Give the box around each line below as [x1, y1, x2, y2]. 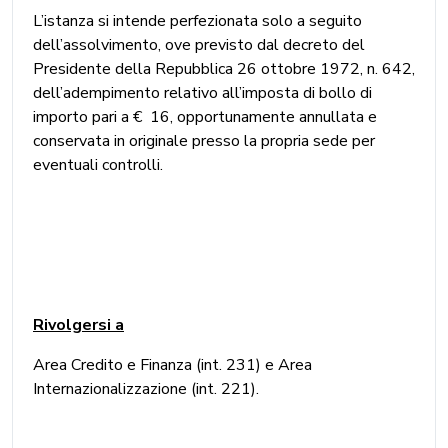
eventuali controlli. [33, 153, 163, 176]
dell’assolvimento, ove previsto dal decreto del [33, 33, 365, 56]
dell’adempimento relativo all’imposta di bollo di [33, 81, 372, 104]
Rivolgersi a [33, 313, 124, 336]
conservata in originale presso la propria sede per [33, 129, 375, 152]
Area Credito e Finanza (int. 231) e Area [33, 353, 312, 376]
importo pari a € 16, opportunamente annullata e [33, 105, 377, 128]
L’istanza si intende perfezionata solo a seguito [33, 9, 362, 32]
